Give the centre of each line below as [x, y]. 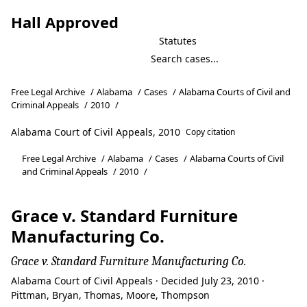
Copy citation [211, 132]
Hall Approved [65, 22]
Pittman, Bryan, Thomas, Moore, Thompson [110, 295]
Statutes [178, 41]
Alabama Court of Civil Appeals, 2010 [96, 132]
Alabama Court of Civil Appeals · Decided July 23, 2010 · [138, 281]
